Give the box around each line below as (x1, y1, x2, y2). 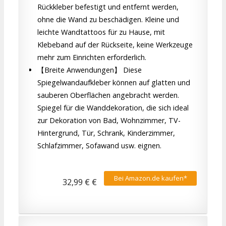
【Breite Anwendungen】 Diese (37, 65, 142, 75)
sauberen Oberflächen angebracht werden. (37, 90, 179, 100)
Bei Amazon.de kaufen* (114, 174, 187, 183)
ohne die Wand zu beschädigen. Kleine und (37, 14, 179, 24)
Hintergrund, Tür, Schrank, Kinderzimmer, (37, 128, 175, 138)
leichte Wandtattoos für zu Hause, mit (37, 27, 165, 37)
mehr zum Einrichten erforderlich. (37, 52, 146, 62)
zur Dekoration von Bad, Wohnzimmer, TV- (37, 115, 181, 125)
